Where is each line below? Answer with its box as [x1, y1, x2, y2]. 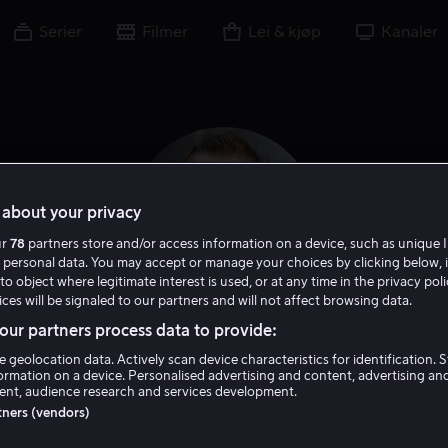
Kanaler [381, 24, 438, 40]
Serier [39, 24, 82, 40]
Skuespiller [158, 401, 239, 418]
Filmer [142, 24, 188, 40]
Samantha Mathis [61, 345, 387, 386]
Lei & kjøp [248, 24, 321, 40]
